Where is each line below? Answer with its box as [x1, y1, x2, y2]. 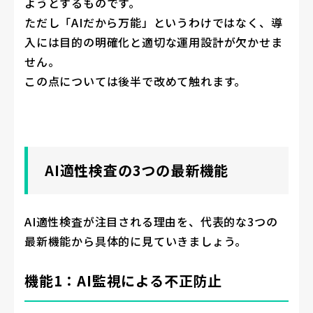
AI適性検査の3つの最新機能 [45, 159, 229, 180]
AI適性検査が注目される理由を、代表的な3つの [24, 212, 278, 230]
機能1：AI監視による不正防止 [24, 270, 222, 291]
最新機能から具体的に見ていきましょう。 [24, 232, 247, 249]
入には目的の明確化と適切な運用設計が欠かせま [24, 33, 283, 50]
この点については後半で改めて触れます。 [24, 72, 247, 89]
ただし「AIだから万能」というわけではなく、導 [24, 13, 283, 31]
